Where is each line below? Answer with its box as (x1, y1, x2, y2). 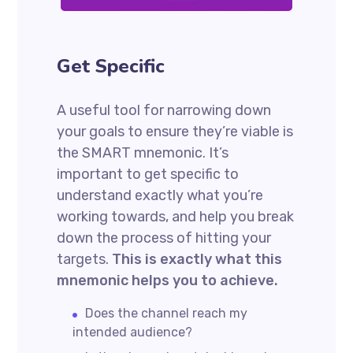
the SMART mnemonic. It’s (57, 144, 229, 162)
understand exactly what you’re (57, 187, 264, 205)
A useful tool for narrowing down (57, 102, 272, 120)
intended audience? (72, 325, 193, 340)
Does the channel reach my (85, 306, 248, 321)
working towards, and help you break (57, 208, 295, 226)
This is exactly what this (109, 251, 283, 269)
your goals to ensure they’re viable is (57, 123, 294, 141)
